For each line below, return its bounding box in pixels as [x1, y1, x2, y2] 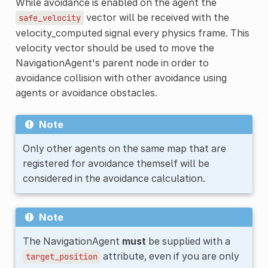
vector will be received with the [83, 11, 229, 23]
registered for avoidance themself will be [22, 157, 209, 169]
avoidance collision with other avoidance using [15, 71, 227, 84]
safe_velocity [18, 12, 81, 23]
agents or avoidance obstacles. [15, 86, 157, 99]
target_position [25, 251, 98, 262]
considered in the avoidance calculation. [22, 172, 205, 184]
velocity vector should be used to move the [15, 41, 214, 54]
